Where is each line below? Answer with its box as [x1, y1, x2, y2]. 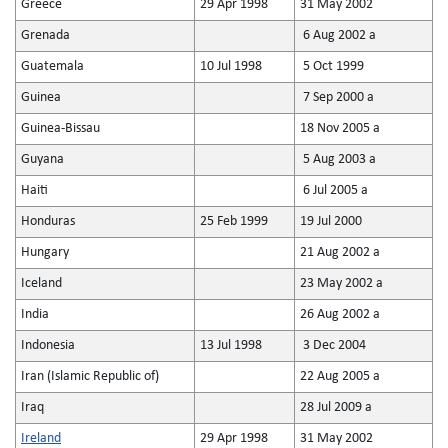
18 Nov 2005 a [300, 121, 380, 136]
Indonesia [21, 338, 75, 353]
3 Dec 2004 [300, 338, 366, 353]
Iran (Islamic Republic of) [21, 369, 159, 384]
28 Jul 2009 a [300, 400, 372, 415]
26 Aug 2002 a [300, 307, 380, 322]
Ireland [21, 431, 61, 446]
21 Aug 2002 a [300, 245, 380, 260]
